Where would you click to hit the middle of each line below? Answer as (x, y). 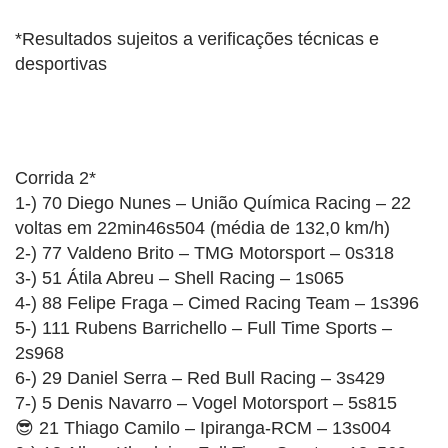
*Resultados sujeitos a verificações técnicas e (197, 38)
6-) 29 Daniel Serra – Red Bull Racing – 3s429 (200, 377)
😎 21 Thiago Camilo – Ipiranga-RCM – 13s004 (203, 427)
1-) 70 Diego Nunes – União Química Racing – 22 (213, 202)
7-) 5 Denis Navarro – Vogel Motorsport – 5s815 (206, 402)
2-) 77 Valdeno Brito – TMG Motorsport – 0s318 (204, 252)
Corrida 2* (55, 177)
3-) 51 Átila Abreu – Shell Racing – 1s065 (179, 277)
